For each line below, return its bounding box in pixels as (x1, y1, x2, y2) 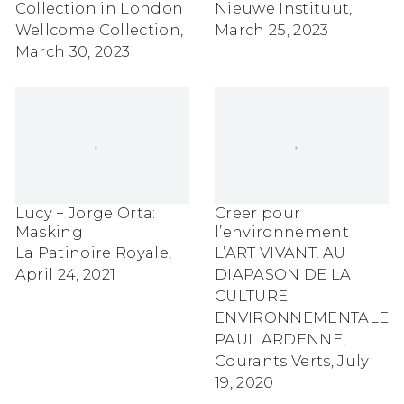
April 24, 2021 (14, 265, 116, 284)
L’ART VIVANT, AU (215, 243, 346, 262)
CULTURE (215, 287, 289, 306)
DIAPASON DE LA (215, 265, 352, 284)
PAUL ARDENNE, (215, 330, 346, 349)
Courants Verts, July (215, 352, 370, 371)
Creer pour (215, 204, 301, 223)
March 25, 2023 (215, 20, 329, 39)
